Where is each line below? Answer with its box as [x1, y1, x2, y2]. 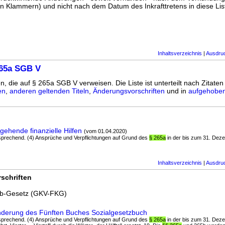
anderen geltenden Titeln [10, 87, 89, 95]
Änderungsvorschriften [93, 87, 165, 95]
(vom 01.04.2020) [84, 128, 127, 135]
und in [165, 87, 188, 95]
